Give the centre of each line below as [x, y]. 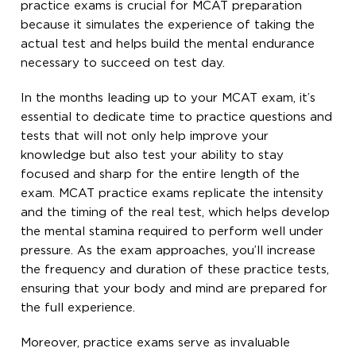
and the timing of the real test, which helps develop [176, 212]
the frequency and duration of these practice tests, [175, 269]
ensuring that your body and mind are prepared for [174, 288]
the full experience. [78, 308]
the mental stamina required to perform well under [172, 231]
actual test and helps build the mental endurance [168, 44]
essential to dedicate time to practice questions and [177, 117]
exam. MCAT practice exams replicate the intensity [172, 193]
